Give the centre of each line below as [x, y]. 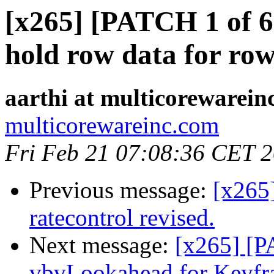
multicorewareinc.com [112, 125]
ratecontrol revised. [122, 218]
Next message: [102, 245]
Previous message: [121, 190]
